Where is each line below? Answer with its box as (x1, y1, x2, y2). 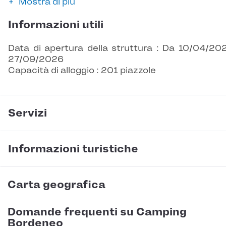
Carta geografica (8, 178, 105, 192)
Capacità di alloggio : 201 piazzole (8, 65, 156, 76)
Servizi (8, 106, 47, 120)
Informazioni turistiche (8, 142, 138, 156)
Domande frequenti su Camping (8, 205, 187, 219)
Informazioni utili (8, 18, 103, 32)
